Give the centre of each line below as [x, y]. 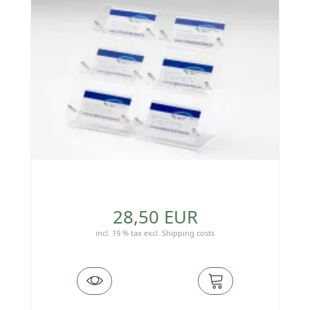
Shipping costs [188, 233]
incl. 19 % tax [119, 233]
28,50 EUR [155, 217]
